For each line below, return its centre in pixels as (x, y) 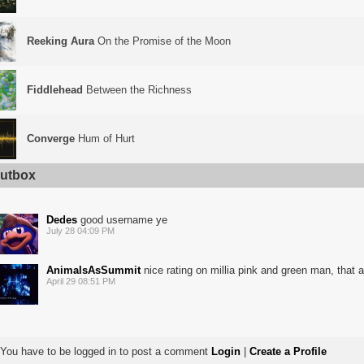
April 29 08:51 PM (81, 281)
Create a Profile (288, 351)
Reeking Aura (61, 41)
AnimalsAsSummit (93, 270)
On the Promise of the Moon (162, 41)
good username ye (122, 220)
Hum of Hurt (105, 139)
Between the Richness (137, 90)
